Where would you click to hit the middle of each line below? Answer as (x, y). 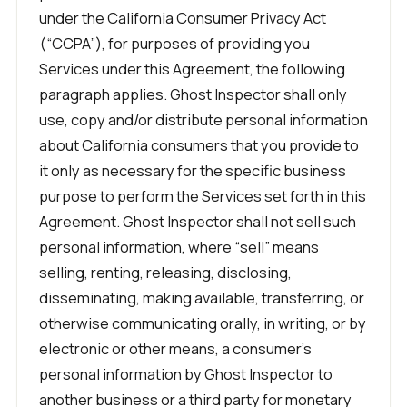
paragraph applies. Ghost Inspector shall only (193, 94)
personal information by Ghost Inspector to (186, 374)
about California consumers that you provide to (199, 145)
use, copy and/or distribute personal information (203, 119)
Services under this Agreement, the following (192, 69)
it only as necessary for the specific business (193, 170)
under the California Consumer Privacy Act (183, 18)
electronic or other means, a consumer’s (175, 348)
